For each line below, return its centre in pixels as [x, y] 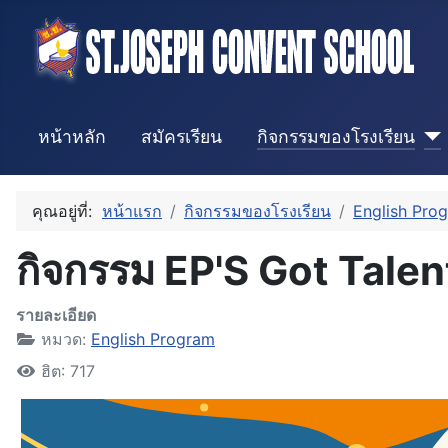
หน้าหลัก [71, 136]
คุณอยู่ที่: [67, 211]
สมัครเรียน [181, 136]
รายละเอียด [56, 315]
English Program [153, 339]
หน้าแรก [132, 211]
